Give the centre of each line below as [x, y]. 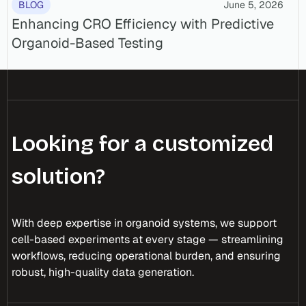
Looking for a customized [142, 143]
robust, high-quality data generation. [103, 272]
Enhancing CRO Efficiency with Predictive [143, 24]
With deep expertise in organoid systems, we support [144, 223]
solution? [58, 176]
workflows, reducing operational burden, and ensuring [146, 255]
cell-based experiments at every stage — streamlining [148, 239]
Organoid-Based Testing [87, 43]
